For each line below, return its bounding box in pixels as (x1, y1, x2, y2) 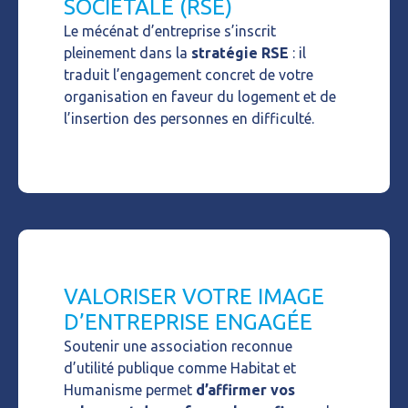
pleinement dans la (64, 45, 191, 61)
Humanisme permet (64, 382, 196, 398)
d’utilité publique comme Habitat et (64, 360, 296, 376)
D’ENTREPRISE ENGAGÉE (64, 310, 312, 334)
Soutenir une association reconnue (64, 338, 292, 354)
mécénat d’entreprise (78, 23, 220, 39)
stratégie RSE (191, 45, 289, 61)
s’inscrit (220, 23, 276, 39)
